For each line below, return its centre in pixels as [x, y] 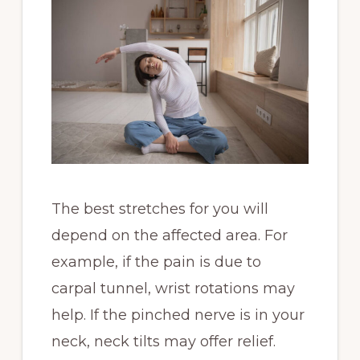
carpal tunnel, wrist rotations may [173, 289]
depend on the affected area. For [169, 236]
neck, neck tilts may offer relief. [165, 342]
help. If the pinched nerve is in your [178, 315]
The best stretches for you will [160, 209]
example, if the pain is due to [156, 262]
